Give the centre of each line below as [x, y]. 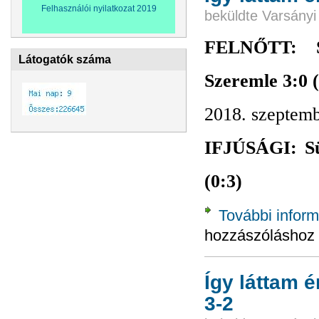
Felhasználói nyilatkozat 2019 [99, 9]
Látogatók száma [65, 59]
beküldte [233, 16]
